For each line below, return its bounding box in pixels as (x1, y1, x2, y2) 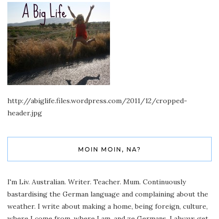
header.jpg (7, 109, 42, 117)
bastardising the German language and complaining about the (7, 190, 208, 198)
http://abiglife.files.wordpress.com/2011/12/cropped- (7, 96, 187, 105)
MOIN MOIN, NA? (78, 146, 141, 153)
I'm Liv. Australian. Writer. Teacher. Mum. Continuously (7, 177, 186, 186)
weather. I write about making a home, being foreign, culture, (7, 202, 208, 211)
